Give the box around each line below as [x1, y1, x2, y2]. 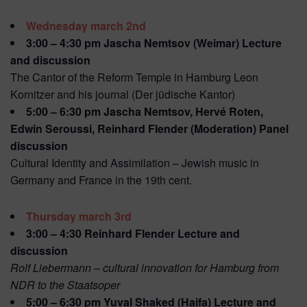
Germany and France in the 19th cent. [10, 172, 192, 188]
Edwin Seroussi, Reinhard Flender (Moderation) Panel [10, 121, 288, 137]
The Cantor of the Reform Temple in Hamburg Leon [10, 69, 258, 86]
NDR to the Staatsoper [10, 277, 120, 293]
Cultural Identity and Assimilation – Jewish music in [10, 155, 259, 171]
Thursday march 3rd [26, 208, 132, 225]
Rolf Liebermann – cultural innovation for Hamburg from [10, 260, 279, 276]
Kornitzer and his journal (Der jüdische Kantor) [10, 86, 235, 103]
